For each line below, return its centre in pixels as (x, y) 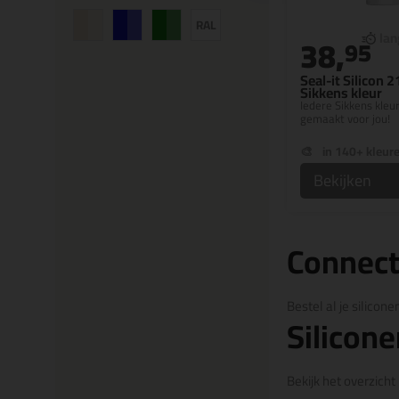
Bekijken (342, 180)
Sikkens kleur (341, 93)
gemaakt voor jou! (345, 118)
